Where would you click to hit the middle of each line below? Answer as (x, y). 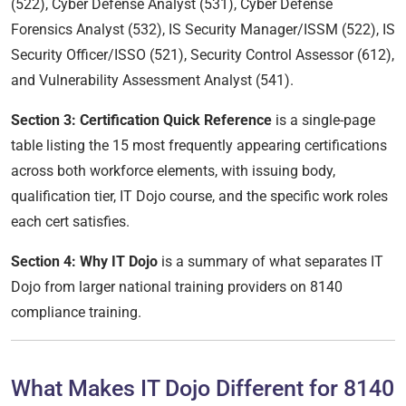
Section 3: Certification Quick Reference (141, 121)
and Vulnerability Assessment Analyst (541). (152, 81)
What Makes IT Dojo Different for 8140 (203, 389)
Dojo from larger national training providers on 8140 (177, 287)
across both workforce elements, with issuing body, (173, 171)
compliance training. (76, 313)
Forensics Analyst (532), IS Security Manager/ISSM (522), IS (203, 30)
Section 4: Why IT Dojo (84, 262)
